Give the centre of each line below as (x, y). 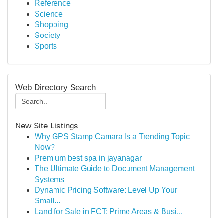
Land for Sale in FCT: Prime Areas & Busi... (109, 211)
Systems (49, 179)
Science (49, 14)
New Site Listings (47, 126)
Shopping (51, 25)
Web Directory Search (55, 87)
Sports (46, 46)
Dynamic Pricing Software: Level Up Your (106, 190)
